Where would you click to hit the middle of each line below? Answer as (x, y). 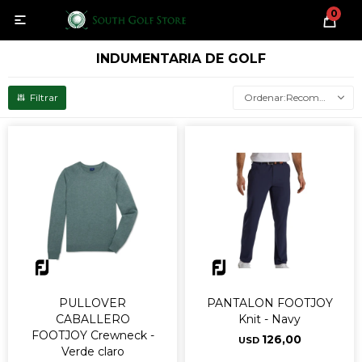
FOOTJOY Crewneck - (93, 335)
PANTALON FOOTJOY (269, 303)
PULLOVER (93, 303)
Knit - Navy (269, 319)
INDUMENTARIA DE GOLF (181, 59)
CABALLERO (93, 319)
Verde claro (93, 351)
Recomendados (303, 97)
